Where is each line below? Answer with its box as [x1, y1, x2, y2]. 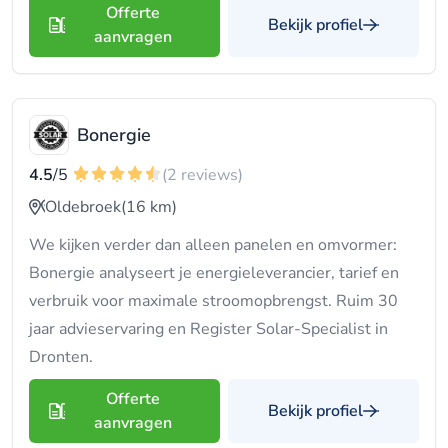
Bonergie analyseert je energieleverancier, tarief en [29, 262, 399, 284]
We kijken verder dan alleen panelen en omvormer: [29, 234, 397, 256]
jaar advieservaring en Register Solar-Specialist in [29, 318, 388, 340]
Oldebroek [45, 196, 121, 218]
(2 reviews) [162, 164, 243, 186]
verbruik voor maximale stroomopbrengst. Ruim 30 [29, 290, 398, 312]
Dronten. [29, 346, 93, 368]
